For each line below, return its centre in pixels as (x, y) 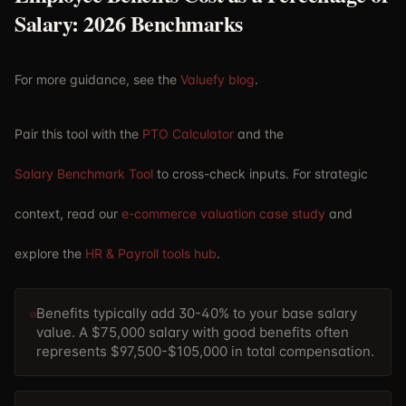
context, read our (66, 213)
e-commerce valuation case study (223, 213)
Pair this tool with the (77, 134)
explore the (48, 253)
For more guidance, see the (96, 79)
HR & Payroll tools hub (151, 253)
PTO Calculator (188, 134)
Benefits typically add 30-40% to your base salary (196, 313)
